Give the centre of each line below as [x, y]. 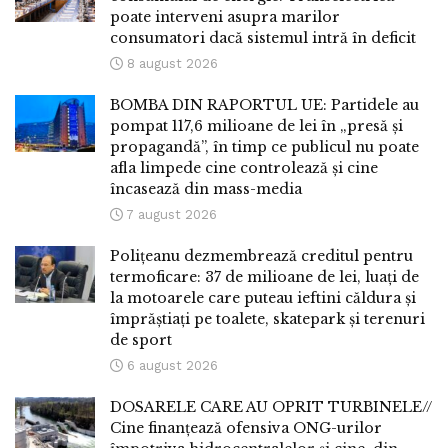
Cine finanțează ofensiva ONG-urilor [246, 428]
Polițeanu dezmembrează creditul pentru [261, 256]
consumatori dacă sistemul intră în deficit [263, 38]
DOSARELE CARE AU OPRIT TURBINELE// [271, 407]
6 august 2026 [170, 366]
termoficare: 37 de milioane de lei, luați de [264, 277]
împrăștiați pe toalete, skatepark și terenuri [267, 319]
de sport [141, 340]
